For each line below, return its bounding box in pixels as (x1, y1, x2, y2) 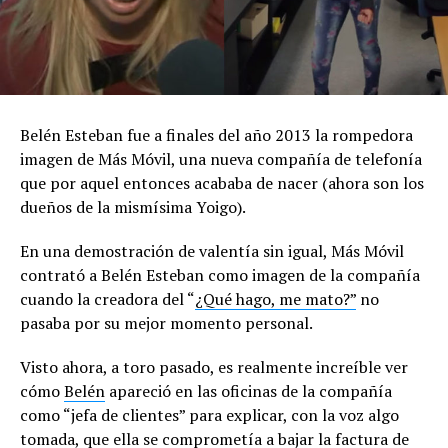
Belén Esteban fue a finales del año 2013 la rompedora (20, 123, 413, 146)
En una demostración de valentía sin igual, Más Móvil (20, 239, 404, 262)
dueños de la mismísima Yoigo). (20, 195, 246, 218)
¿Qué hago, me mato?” (195, 287, 356, 310)
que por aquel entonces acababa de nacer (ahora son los (20, 171, 424, 194)
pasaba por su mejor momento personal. (20, 311, 313, 334)
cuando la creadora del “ (20, 287, 195, 310)
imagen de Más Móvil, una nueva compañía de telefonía (20, 147, 422, 170)
